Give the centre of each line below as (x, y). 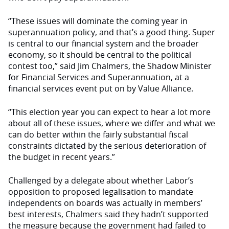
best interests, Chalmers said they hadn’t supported (108, 214)
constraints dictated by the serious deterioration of (107, 146)
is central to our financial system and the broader (104, 43)
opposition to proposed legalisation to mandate (101, 192)
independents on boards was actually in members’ (105, 203)
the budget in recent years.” (62, 157)
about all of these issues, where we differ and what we (112, 123)
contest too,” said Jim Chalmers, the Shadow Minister (110, 66)
